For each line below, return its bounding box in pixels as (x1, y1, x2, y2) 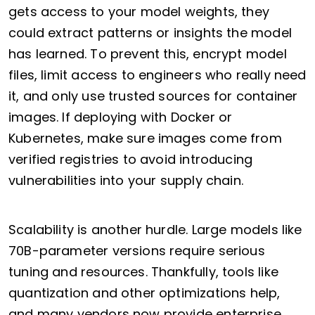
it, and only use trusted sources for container (8, 87, 298, 105)
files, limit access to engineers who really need (8, 66, 307, 84)
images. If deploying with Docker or (8, 108, 233, 127)
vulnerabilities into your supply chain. (8, 172, 244, 190)
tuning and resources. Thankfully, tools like (8, 263, 278, 281)
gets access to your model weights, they (8, 3, 270, 21)
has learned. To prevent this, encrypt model (8, 45, 287, 63)
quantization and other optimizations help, (8, 284, 281, 302)
